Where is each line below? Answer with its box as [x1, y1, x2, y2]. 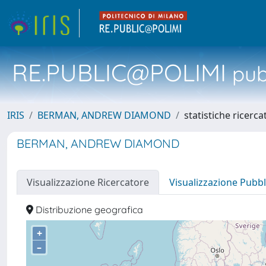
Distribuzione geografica [33, 204, 143, 216]
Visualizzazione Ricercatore [27, 176, 149, 189]
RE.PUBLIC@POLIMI [12, 58, 226, 87]
